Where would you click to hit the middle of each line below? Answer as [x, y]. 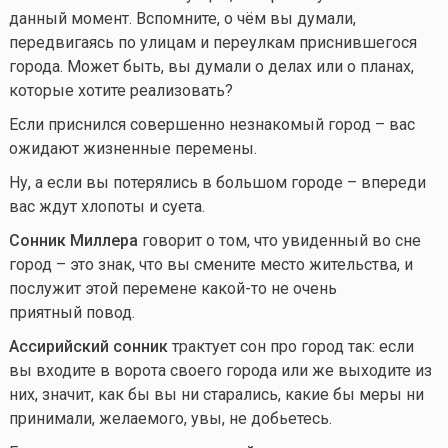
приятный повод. [71, 312]
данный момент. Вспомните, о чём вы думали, [182, 18]
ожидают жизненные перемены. [132, 148]
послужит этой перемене [104, 288]
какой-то [233, 288]
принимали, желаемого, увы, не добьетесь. [170, 418]
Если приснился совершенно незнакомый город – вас [211, 124]
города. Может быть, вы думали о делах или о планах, [211, 66]
